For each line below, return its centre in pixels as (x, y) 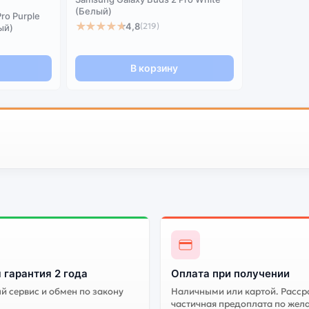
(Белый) (93, 11)
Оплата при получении (230, 273)
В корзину (154, 68)
